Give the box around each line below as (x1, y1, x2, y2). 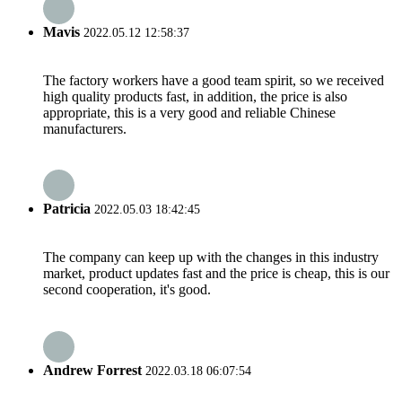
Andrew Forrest (43, 362, 142, 378)
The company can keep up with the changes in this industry (43, 249, 379, 266)
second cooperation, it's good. (43, 282, 211, 298)
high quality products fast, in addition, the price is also (43, 88, 347, 104)
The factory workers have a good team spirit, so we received (43, 72, 384, 88)
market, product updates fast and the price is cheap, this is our (43, 266, 389, 282)
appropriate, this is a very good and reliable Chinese (43, 104, 336, 120)
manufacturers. (43, 120, 127, 136)
